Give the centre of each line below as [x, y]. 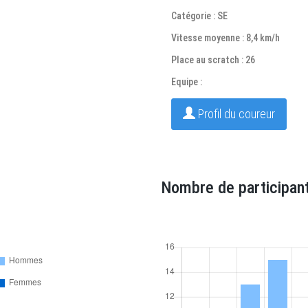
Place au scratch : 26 [213, 60]
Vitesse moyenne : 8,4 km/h [225, 38]
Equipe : [187, 82]
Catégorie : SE [199, 16]
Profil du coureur [235, 114]
